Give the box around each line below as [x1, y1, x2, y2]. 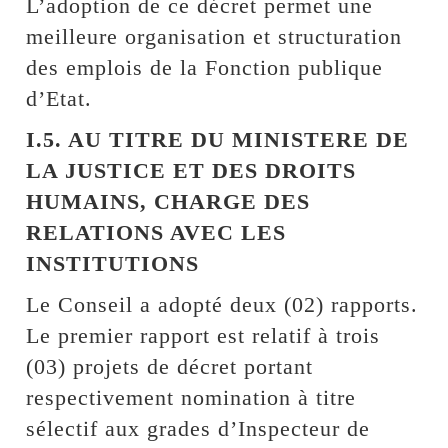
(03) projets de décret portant [26, 353, 314, 379]
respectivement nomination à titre [26, 384, 357, 410]
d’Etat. [26, 85, 93, 111]
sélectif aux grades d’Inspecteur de [26, 415, 371, 441]
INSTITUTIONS [26, 250, 200, 276]
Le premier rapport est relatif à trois [26, 322, 381, 348]
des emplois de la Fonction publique [26, 54, 384, 80]
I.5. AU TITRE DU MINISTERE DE [26, 126, 410, 152]
